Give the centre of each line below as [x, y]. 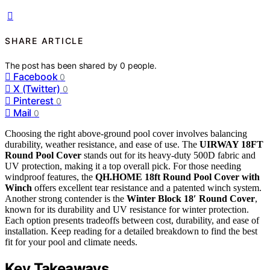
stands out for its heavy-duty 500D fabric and [168, 155]
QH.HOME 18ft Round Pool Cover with [177, 177]
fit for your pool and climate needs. [71, 242]
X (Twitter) [37, 88]
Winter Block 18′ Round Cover [191, 198]
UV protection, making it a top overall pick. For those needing [123, 166]
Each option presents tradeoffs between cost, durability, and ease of [132, 220]
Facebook [36, 76]
